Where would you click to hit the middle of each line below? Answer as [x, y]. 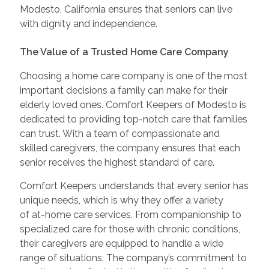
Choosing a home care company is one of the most [133, 76]
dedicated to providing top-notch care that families [133, 119]
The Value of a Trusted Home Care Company [124, 52]
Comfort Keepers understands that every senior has [134, 186]
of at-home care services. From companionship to [130, 214]
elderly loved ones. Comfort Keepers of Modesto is [133, 104]
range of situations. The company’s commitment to [133, 258]
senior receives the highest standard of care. [117, 162]
